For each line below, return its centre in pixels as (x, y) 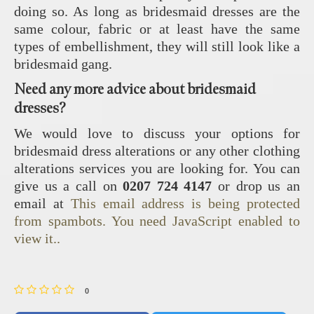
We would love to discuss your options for (157, 134)
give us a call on (69, 186)
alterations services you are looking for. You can (157, 169)
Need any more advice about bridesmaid (135, 90)
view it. (35, 239)
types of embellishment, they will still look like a (157, 47)
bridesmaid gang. (63, 64)
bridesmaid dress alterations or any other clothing (157, 151)
